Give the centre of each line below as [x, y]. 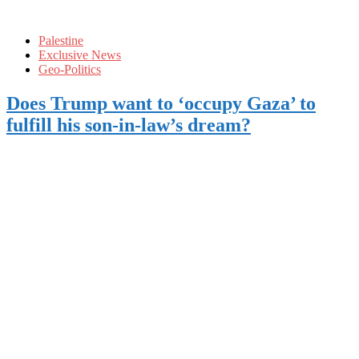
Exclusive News [80, 54]
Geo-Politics [70, 69]
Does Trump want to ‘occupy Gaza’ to [161, 103]
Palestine [61, 40]
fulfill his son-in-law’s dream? [129, 125]
